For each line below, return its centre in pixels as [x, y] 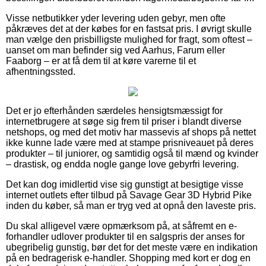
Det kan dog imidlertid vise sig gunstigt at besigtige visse [125, 184]
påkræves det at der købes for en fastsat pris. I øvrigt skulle [129, 28]
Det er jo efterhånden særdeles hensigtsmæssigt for [114, 110]
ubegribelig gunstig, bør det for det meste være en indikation [132, 247]
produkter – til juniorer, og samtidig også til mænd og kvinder [132, 153]
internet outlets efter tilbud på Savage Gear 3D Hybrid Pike [129, 195]
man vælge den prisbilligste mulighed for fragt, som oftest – [129, 39]
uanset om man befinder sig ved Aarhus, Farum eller [115, 50]
